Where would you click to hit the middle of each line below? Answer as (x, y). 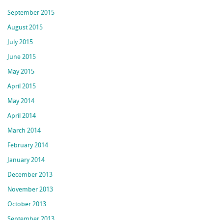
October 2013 (27, 205)
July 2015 (20, 43)
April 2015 (22, 87)
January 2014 (26, 161)
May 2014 (21, 102)
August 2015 (25, 28)
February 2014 (28, 146)
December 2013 (30, 175)
